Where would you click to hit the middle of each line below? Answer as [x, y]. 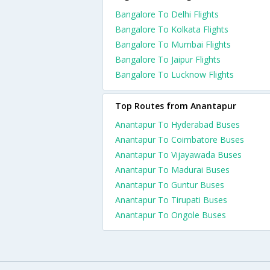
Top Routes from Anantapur [176, 106]
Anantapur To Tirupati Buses [171, 200]
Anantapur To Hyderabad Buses [177, 124]
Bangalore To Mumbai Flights [173, 44]
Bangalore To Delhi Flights [167, 14]
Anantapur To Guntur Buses [170, 185]
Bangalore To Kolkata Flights [172, 29]
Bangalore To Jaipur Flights [168, 59]
